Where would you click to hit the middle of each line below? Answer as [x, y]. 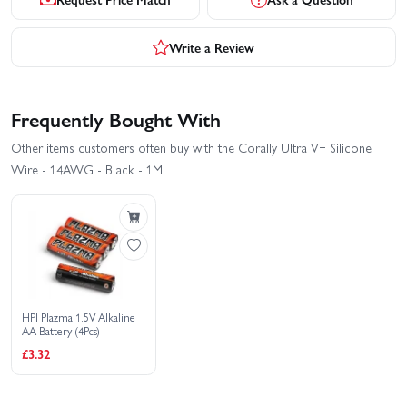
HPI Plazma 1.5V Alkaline [79, 318]
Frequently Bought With [116, 119]
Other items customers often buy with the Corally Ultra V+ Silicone [191, 147]
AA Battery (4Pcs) [61, 331]
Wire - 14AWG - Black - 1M [87, 169]
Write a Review [212, 47]
